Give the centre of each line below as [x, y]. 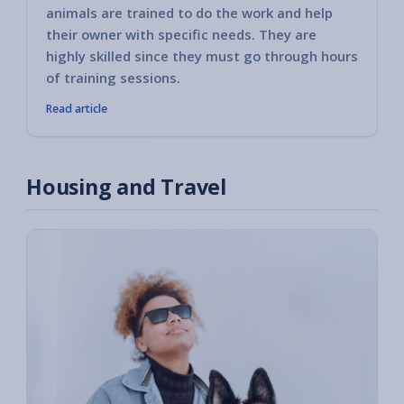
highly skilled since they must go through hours [202, 56]
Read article [77, 109]
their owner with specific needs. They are [181, 35]
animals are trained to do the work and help [189, 13]
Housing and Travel [126, 187]
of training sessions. [113, 78]
